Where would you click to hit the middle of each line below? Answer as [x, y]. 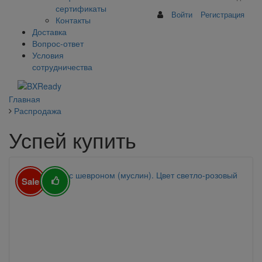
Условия [48, 55]
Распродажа [38, 110]
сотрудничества [62, 67]
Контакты [73, 20]
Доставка [49, 32]
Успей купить [73, 139]
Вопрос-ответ [58, 44]
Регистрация [223, 15]
